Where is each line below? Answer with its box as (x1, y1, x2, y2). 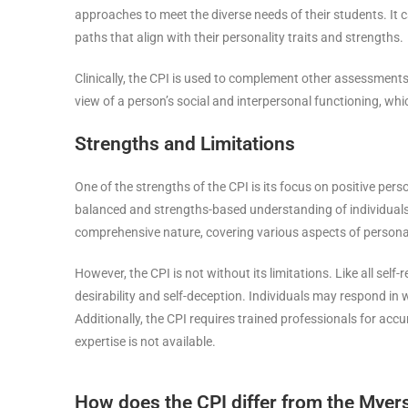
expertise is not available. (75, 334, 216, 349)
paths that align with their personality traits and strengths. (75, 30, 403, 45)
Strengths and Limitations (75, 133, 295, 155)
